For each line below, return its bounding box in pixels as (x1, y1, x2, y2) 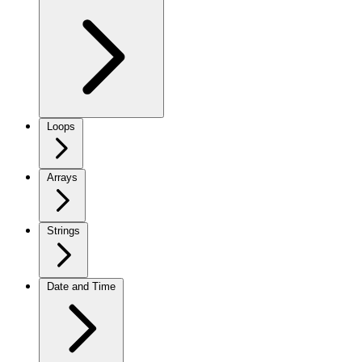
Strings (47, 225, 80, 237)
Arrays (47, 171, 78, 183)
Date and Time (47, 280, 116, 293)
